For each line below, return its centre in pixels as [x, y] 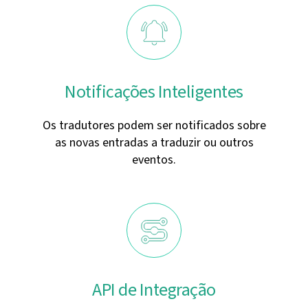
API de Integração [154, 290]
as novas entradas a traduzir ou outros [154, 143]
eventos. [154, 160]
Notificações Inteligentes [154, 92]
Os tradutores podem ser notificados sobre [154, 125]
